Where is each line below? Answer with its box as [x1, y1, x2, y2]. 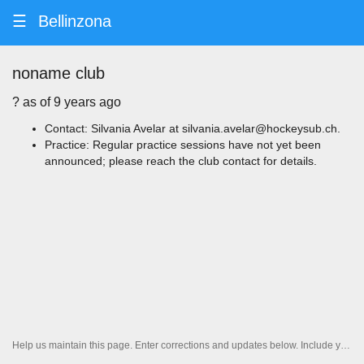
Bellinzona [38, 12, 111, 30]
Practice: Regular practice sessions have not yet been [45, 138, 321, 151]
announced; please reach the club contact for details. [45, 154, 317, 167]
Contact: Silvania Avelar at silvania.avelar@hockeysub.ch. [45, 122, 340, 135]
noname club [12, 64, 105, 82]
